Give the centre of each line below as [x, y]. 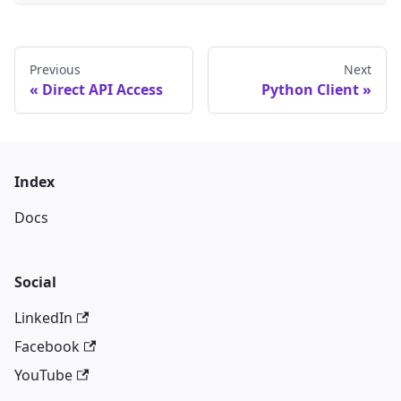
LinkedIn [43, 318]
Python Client [310, 89]
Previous [55, 69]
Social [35, 282]
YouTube [43, 375]
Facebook [47, 346]
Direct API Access [102, 89]
